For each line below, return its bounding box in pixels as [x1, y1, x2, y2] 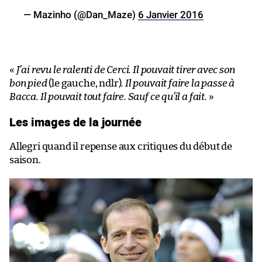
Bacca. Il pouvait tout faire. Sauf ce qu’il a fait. [9, 91, 207, 102]
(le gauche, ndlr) [47, 78, 122, 88]
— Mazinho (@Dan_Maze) [23, 8, 138, 20]
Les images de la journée [9, 113, 142, 130]
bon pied [9, 78, 47, 88]
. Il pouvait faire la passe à [121, 78, 235, 88]
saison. [9, 154, 41, 165]
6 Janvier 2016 [138, 8, 204, 20]
